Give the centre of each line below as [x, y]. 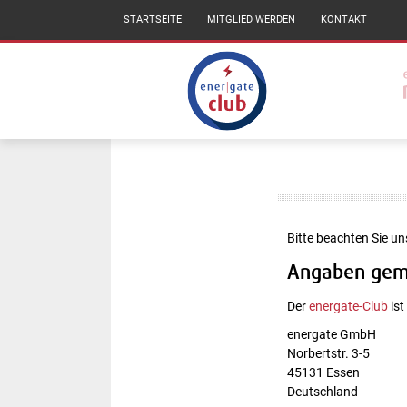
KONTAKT [344, 20]
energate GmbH [331, 335]
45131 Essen [323, 373]
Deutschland [322, 392]
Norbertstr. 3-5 [328, 354]
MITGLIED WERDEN [251, 20]
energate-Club [348, 306]
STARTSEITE [153, 20]
